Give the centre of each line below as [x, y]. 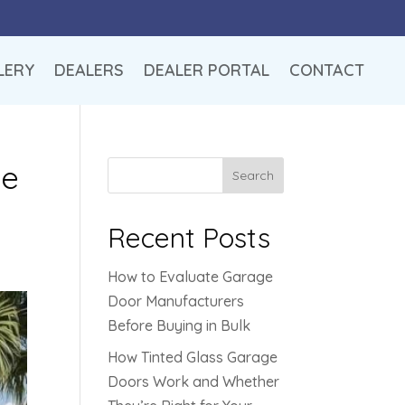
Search [253, 175]
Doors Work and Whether [194, 381]
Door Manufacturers [176, 301]
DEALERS [89, 70]
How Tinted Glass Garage [193, 357]
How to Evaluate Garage [191, 277]
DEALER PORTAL [206, 70]
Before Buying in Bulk [179, 325]
